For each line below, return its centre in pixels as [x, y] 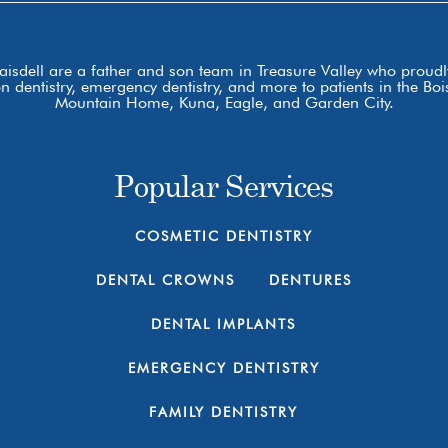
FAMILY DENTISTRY [224, 412]
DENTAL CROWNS [165, 280]
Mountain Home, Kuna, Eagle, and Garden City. [224, 103]
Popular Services [224, 186]
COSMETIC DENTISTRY [223, 236]
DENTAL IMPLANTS [224, 324]
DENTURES [310, 280]
